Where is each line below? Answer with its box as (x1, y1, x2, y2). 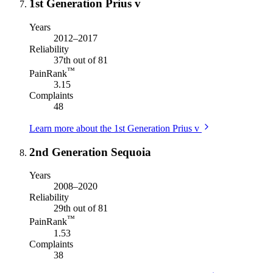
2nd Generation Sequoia (29, 145, 151, 158)
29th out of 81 (54, 203, 108, 214)
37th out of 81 (54, 54, 108, 65)
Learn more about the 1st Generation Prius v (29, 122, 199, 133)
